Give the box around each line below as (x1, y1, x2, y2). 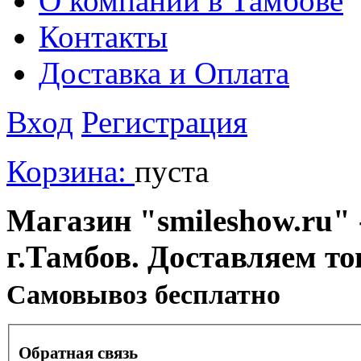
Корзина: (6, 153, 135, 189)
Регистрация (81, 104, 247, 139)
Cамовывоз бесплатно (6, 279, 280, 309)
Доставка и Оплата (39, 55, 289, 90)
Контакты (39, 19, 168, 54)
